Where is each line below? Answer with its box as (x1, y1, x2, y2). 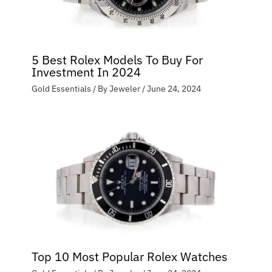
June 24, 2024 (146, 83, 201, 94)
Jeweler (109, 83, 142, 94)
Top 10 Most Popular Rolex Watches (31, 248, 228, 265)
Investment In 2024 (31, 63, 141, 80)
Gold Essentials (31, 83, 91, 94)
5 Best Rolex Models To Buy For (31, 51, 203, 68)
